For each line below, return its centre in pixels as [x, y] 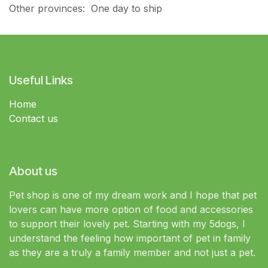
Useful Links [41, 80]
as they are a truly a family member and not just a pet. [134, 252]
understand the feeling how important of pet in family [130, 238]
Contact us [33, 118]
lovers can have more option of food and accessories [131, 209]
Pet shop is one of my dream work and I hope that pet [133, 195]
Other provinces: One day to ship [86, 8]
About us [33, 171]
